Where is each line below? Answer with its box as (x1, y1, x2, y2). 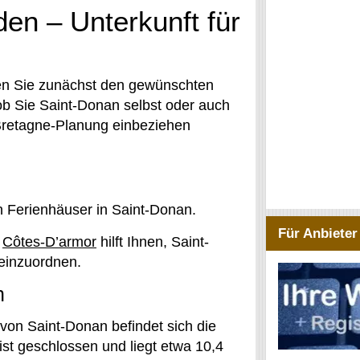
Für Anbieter (278, 226, 358, 241)
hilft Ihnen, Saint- (96, 234, 209, 250)
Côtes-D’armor (2, 234, 96, 250)
